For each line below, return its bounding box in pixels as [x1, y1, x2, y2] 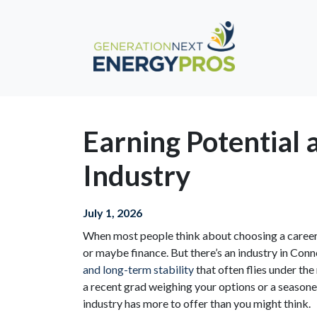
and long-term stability [83, 263, 194, 276]
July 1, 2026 [83, 206, 142, 219]
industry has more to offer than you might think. [83, 296, 311, 310]
